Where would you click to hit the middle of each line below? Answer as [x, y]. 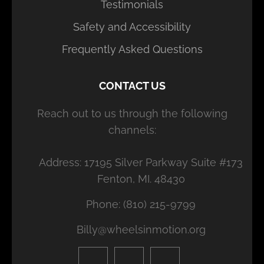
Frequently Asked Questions [132, 49]
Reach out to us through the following [132, 113]
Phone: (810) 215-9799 [141, 204]
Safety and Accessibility [132, 27]
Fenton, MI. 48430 [141, 179]
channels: [132, 130]
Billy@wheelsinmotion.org [141, 229]
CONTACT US [132, 85]
